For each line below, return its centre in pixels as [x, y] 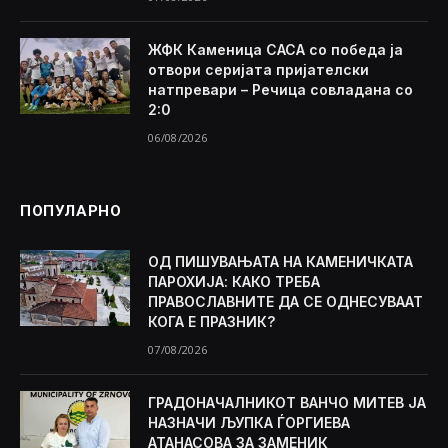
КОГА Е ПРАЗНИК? [211, 322]
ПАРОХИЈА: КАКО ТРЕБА [234, 282]
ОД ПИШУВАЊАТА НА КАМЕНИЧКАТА [280, 262]
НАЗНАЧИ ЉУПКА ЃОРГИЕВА [249, 423]
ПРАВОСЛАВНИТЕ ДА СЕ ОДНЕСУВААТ [285, 302]
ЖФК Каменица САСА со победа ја [275, 50]
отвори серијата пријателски [258, 70]
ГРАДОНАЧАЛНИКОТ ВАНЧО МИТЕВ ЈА [287, 403]
